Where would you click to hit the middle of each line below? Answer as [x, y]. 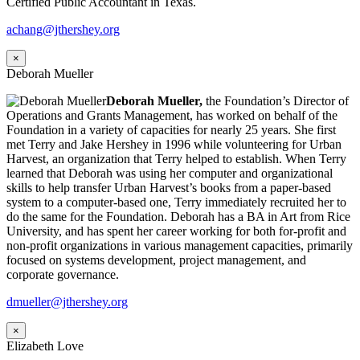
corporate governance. [63, 275]
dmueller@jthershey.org [67, 302]
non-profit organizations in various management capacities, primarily [180, 246]
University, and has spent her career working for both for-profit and [176, 231]
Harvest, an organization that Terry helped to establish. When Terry [176, 159]
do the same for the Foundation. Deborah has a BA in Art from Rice [178, 217]
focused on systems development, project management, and [156, 260]
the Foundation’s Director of [277, 101]
